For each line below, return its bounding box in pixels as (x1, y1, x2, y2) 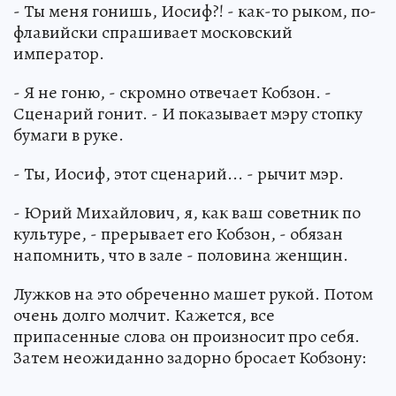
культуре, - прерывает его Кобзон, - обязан (13, 222, 343, 247)
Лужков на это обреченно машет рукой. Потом (13, 282, 373, 307)
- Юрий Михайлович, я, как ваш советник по (13, 201, 361, 225)
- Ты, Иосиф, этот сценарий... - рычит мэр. (13, 162, 344, 187)
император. (13, 42, 104, 66)
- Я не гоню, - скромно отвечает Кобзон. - (13, 80, 331, 105)
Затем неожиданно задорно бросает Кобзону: (13, 346, 366, 370)
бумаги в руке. (13, 123, 124, 148)
